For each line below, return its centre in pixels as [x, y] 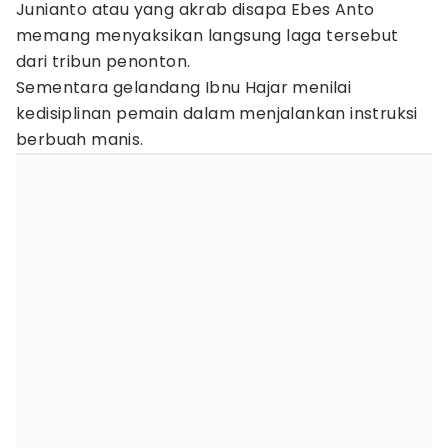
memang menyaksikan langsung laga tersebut [207, 35]
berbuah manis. [82, 139]
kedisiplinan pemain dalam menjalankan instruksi [217, 113]
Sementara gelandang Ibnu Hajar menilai [184, 87]
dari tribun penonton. [103, 61]
